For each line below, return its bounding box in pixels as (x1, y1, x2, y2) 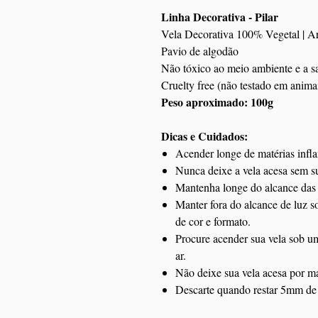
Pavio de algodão (161, 43, 238, 58)
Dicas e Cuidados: (161, 128, 248, 144)
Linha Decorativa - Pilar (161, 9, 278, 25)
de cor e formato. (175, 214, 251, 229)
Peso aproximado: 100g (161, 94, 273, 110)
